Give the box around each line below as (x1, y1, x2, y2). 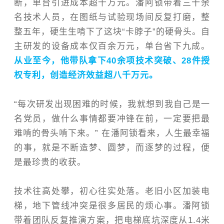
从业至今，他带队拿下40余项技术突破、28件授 (14, 56, 210, 66)
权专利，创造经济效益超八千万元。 (14, 70, 158, 80)
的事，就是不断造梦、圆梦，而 (14, 143, 145, 153)
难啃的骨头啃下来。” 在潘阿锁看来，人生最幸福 (14, 128, 210, 138)
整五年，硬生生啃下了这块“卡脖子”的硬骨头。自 (14, 27, 210, 37)
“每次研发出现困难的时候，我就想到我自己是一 (14, 99, 210, 109)
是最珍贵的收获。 (14, 157, 86, 167)
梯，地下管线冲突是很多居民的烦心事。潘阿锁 (14, 201, 210, 211)
